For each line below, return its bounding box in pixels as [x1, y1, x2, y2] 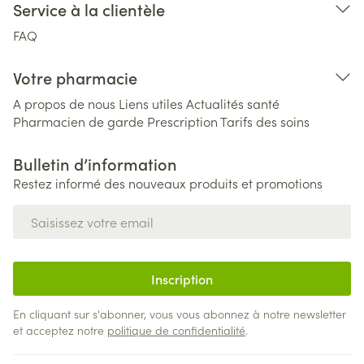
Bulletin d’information [13, 152, 177, 175]
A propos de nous [13, 94, 115, 112]
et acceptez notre [13, 322, 107, 338]
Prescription [147, 112, 218, 130]
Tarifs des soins [220, 112, 310, 130]
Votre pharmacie [13, 66, 137, 89]
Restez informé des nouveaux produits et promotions [13, 174, 323, 192]
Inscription [151, 270, 213, 288]
